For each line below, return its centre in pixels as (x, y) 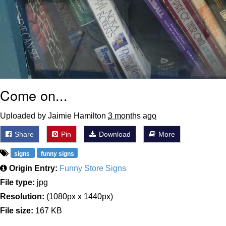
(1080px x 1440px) (79, 196)
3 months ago (132, 116)
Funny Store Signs (93, 168)
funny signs (57, 154)
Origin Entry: (33, 168)
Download (114, 134)
